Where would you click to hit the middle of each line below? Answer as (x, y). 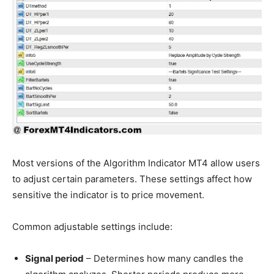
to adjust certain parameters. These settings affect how (132, 179)
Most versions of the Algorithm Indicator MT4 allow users (136, 163)
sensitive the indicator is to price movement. (108, 195)
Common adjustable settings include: (92, 227)
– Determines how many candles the (164, 259)
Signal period (54, 259)
